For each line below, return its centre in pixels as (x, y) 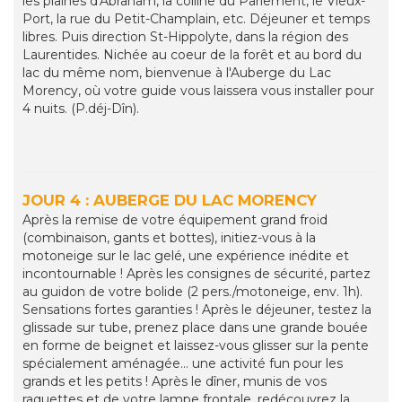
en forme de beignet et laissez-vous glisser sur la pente (196, 346)
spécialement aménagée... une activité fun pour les (183, 364)
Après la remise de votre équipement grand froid (175, 220)
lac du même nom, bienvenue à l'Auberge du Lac (177, 73)
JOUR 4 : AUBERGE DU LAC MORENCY (170, 201)
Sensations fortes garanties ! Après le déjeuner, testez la (197, 310)
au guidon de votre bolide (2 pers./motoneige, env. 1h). (192, 292)
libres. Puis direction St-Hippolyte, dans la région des (185, 37)
